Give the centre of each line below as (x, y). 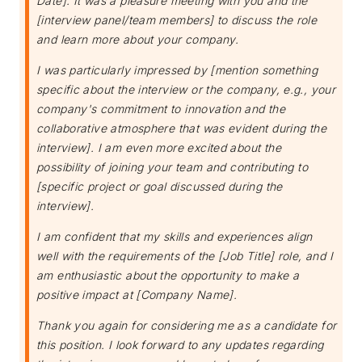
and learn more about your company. (138, 40)
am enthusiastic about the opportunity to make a (168, 276)
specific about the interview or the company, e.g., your (186, 90)
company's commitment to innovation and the (161, 109)
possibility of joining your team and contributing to (172, 167)
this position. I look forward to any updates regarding (180, 345)
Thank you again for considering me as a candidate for (187, 326)
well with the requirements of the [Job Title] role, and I (185, 256)
